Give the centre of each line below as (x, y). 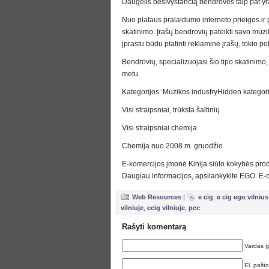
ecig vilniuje (166, 208)
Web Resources (157, 197)
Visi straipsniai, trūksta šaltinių (171, 110)
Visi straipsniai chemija (159, 128)
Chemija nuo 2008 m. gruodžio (172, 146)
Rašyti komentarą (154, 227)
